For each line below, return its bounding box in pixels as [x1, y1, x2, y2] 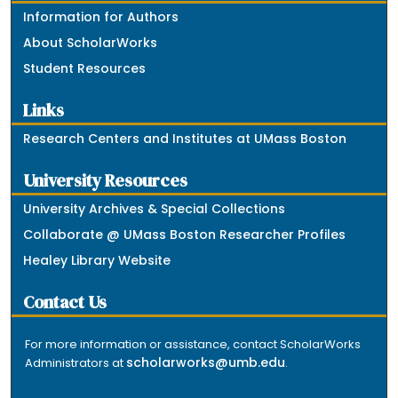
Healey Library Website [23, 251, 171, 270]
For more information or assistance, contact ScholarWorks [25, 336, 362, 354]
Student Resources [23, 60, 147, 78]
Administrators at [25, 354, 127, 372]
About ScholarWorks [23, 34, 158, 52]
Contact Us [23, 291, 107, 315]
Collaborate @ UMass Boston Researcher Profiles [23, 226, 346, 244]
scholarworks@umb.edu [126, 354, 286, 372]
